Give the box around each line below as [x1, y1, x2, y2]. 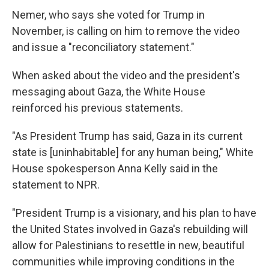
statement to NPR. [12, 178, 100, 192]
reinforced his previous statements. [12, 101, 183, 115]
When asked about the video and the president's [12, 69, 240, 82]
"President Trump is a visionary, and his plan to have [12, 207, 256, 220]
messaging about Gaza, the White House [12, 85, 205, 98]
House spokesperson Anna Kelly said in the [12, 162, 218, 175]
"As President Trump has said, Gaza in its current [12, 130, 243, 143]
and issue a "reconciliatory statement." [12, 41, 195, 54]
